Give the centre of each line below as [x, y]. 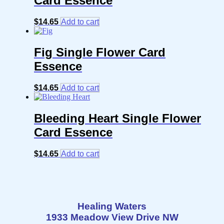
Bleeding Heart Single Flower [117, 118]
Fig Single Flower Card [100, 52]
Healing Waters [112, 206]
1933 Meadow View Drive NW [112, 217]
